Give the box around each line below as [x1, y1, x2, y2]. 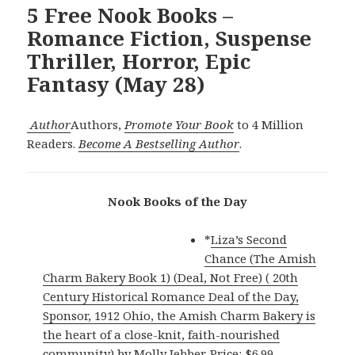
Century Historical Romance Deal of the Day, [43, 288, 300, 304]
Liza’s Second [211, 231, 288, 247]
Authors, [71, 116, 125, 132]
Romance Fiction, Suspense [27, 23, 312, 52]
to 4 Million [234, 116, 304, 132]
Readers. [27, 135, 79, 151]
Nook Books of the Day [108, 193, 247, 209]
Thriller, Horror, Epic [27, 46, 251, 75]
